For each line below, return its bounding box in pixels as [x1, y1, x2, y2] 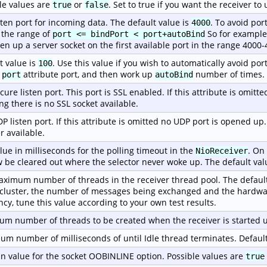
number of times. [193, 69, 265, 80]
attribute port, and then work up [21, 69, 155, 80]
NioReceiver [195, 146, 248, 156]
